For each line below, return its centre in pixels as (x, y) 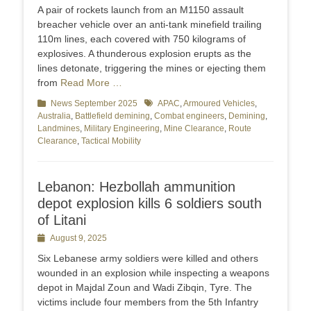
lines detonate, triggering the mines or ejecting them (152, 68)
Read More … (91, 83)
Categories (58, 104)
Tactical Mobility (111, 141)
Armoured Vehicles (219, 104)
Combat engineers (189, 116)
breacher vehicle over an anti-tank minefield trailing (150, 25)
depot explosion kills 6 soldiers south (150, 204)
